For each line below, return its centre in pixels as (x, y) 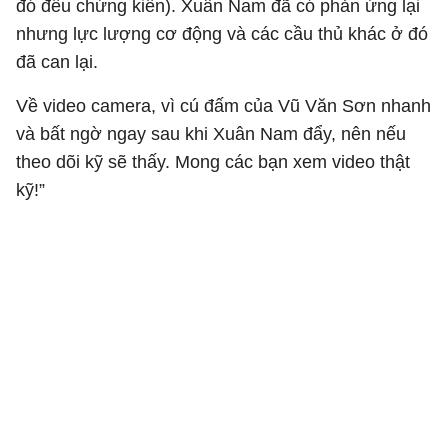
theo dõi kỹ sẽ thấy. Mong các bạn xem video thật (213, 162)
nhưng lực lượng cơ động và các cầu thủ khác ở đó (222, 34)
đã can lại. (57, 62)
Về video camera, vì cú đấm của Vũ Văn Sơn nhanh (223, 106)
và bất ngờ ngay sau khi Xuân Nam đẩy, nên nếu (211, 134)
